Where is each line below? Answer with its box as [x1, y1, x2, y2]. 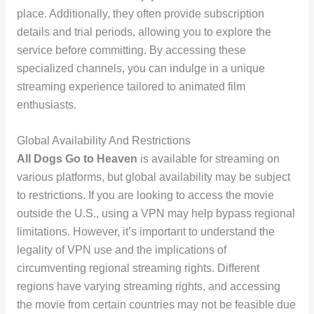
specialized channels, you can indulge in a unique [16, 62, 265, 75]
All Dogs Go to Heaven [16, 152, 137, 165]
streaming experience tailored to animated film [16, 81, 245, 93]
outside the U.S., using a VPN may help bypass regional [16, 207, 295, 219]
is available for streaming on [137, 152, 280, 165]
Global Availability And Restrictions [16, 134, 191, 146]
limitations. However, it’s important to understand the [16, 225, 275, 238]
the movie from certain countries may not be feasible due [16, 298, 296, 310]
